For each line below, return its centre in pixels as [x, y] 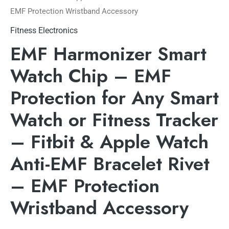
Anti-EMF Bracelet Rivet [110, 164]
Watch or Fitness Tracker [114, 120]
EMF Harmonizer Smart [108, 54]
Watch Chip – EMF [91, 76]
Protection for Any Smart [114, 98]
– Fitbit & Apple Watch [109, 142]
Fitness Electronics [44, 30]
